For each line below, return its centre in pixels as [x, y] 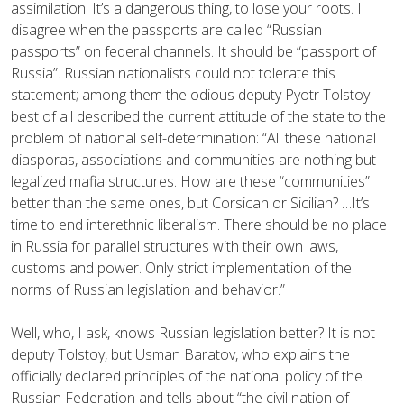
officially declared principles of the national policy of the [187, 376]
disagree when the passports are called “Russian [166, 29]
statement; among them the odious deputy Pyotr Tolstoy [190, 94]
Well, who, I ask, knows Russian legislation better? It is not [193, 332]
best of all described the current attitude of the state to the [198, 116]
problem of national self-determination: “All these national [193, 138]
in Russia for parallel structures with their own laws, [174, 246]
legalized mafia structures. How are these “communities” [190, 181]
